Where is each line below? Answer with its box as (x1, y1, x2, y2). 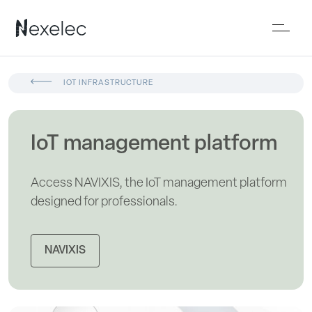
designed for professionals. (31, 196, 178, 209)
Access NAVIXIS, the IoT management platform (31, 177, 287, 190)
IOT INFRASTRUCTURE (63, 79, 155, 87)
